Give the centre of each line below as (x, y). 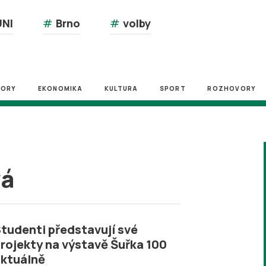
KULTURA (121, 88)
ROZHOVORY (232, 88)
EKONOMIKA (60, 88)
